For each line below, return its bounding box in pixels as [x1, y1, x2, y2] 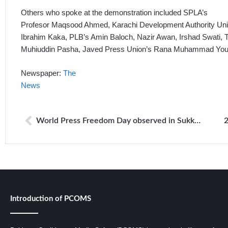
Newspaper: [21, 68, 63, 77]
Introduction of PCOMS [10, 195, 91, 203]
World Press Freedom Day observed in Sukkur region [194, 117, 201, 125]
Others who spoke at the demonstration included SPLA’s [21, 8, 208, 17]
